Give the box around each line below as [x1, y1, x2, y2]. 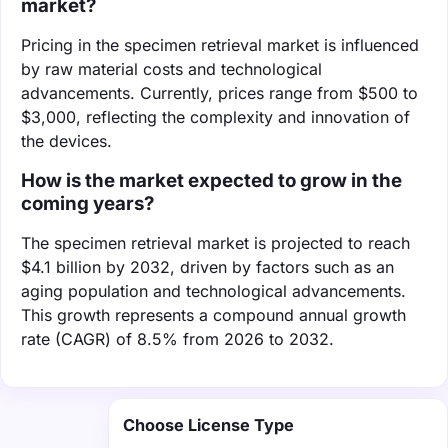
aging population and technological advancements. [21, 280, 406, 301]
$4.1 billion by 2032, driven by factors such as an [21, 256, 394, 277]
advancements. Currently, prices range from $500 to [21, 82, 418, 103]
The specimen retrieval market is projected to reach [21, 232, 410, 253]
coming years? [21, 191, 154, 215]
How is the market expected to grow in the [21, 168, 402, 192]
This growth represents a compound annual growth [21, 304, 406, 325]
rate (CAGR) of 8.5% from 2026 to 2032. [21, 328, 334, 349]
